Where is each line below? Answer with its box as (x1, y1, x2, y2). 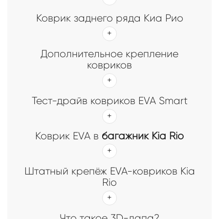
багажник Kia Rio (102, 130, 184, 142)
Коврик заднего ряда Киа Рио (36, 12, 183, 24)
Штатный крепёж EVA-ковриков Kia (24, 165, 195, 177)
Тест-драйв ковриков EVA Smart (31, 94, 188, 107)
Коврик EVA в (35, 130, 102, 142)
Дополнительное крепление (41, 47, 178, 60)
